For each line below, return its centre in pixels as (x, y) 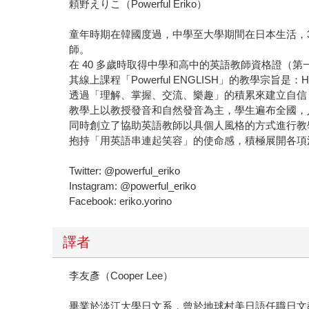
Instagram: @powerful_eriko (133, 186)
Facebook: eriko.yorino (121, 201)
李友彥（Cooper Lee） (121, 275)
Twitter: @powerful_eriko (125, 170)
